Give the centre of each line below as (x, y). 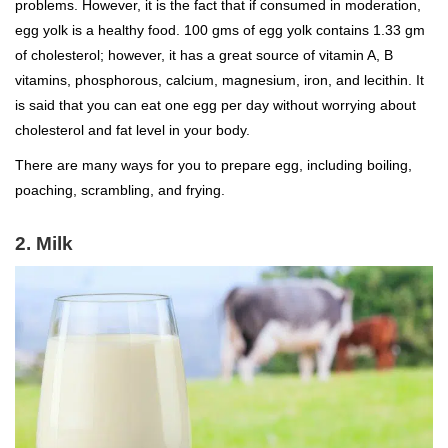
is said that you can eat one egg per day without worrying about (215, 105)
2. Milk (44, 244)
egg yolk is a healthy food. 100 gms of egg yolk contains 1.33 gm (220, 30)
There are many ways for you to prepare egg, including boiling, (213, 165)
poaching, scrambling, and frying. (120, 190)
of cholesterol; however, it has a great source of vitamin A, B (204, 55)
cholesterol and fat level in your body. (132, 130)
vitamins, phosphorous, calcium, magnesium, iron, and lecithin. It (219, 80)
